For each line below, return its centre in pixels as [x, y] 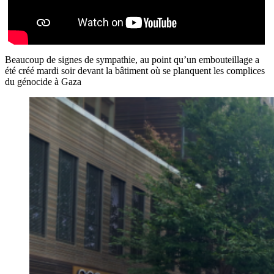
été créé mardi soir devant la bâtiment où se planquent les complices [135, 70]
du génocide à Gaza [43, 81]
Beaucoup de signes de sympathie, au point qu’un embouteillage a [132, 59]
